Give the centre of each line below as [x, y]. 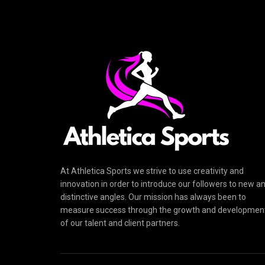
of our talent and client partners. [120, 223]
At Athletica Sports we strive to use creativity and [152, 171]
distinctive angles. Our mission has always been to [153, 197]
